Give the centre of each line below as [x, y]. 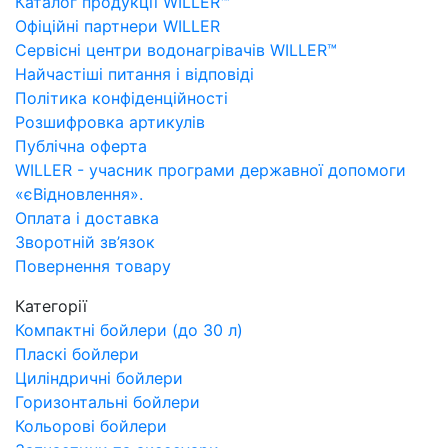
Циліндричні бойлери [99, 377]
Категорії [51, 305]
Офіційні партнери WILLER [117, 25]
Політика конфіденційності [121, 97]
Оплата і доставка [87, 217]
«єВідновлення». [79, 193]
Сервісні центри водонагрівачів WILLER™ [176, 49]
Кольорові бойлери [91, 425]
